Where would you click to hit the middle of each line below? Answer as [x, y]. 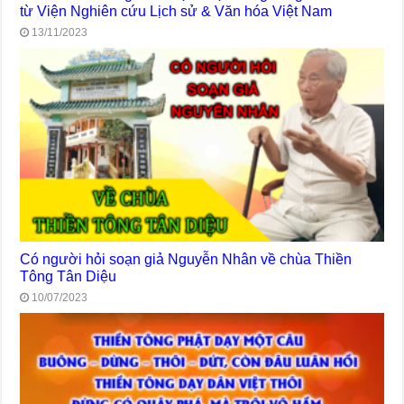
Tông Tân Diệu [69, 276]
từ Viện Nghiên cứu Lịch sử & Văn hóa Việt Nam [176, 11]
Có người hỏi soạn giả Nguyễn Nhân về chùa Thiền [186, 259]
